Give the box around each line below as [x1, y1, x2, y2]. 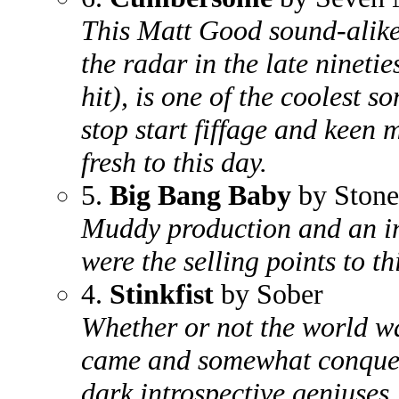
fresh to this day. [81, 146, 267, 178]
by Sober [214, 278, 323, 310]
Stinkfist [110, 278, 214, 310]
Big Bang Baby [110, 179, 298, 211]
